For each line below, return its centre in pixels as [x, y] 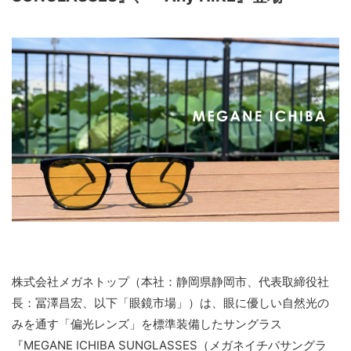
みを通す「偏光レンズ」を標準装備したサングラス [147, 324]
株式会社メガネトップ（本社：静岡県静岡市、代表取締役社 [170, 282]
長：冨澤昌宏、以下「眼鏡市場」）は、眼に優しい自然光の [170, 303]
